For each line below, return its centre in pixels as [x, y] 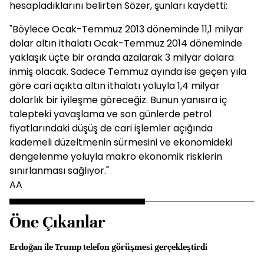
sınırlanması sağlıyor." [59, 171]
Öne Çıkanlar [57, 222]
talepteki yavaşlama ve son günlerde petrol [110, 114]
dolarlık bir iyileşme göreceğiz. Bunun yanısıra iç [118, 100]
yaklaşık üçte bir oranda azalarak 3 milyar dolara [122, 57]
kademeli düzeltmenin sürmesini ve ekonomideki [121, 142]
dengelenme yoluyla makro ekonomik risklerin [116, 156]
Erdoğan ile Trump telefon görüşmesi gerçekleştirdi [108, 247]
